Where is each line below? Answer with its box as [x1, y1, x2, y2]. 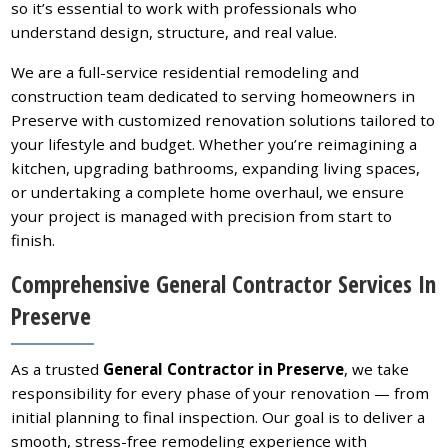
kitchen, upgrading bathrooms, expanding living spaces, [11, 157, 421, 178]
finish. [11, 229, 56, 250]
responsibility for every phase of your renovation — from [11, 383, 430, 404]
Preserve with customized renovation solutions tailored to [11, 109, 436, 130]
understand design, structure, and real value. [11, 21, 338, 42]
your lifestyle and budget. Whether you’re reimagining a [11, 133, 418, 154]
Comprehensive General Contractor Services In [11, 267, 437, 300]
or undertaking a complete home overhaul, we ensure [11, 181, 405, 202]
